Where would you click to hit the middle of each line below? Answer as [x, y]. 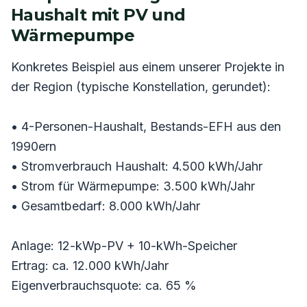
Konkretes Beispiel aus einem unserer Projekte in [148, 66]
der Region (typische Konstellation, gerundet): [141, 86]
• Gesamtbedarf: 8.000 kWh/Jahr [106, 206]
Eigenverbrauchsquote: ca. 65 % [104, 285]
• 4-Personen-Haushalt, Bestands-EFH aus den [146, 126]
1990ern [34, 146]
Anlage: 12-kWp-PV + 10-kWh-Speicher [124, 245]
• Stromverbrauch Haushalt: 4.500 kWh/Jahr [137, 166]
